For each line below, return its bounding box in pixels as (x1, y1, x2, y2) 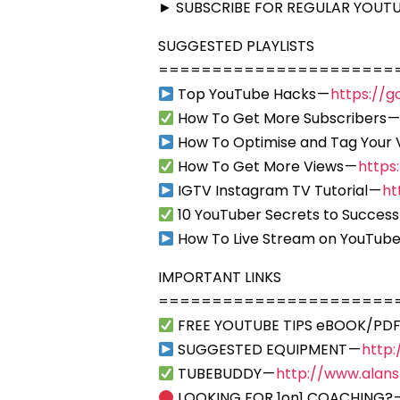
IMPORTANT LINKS (158, 267, 281, 288)
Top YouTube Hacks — (174, 84, 331, 105)
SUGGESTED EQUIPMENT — (174, 339, 362, 361)
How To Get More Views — (174, 156, 359, 178)
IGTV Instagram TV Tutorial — (174, 180, 383, 202)
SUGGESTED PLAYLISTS (158, 36, 314, 57)
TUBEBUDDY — (174, 363, 277, 385)
